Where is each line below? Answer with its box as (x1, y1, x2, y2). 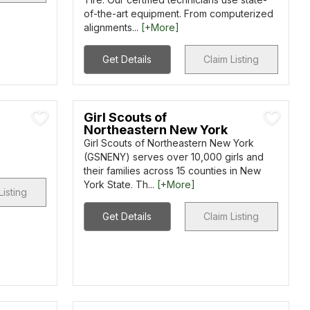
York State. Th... (83, 179, 157, 190)
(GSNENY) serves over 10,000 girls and (83, 151, 264, 163)
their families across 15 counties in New (83, 165, 261, 176)
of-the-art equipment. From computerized (83, 8, 273, 19)
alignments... (83, 21, 141, 33)
